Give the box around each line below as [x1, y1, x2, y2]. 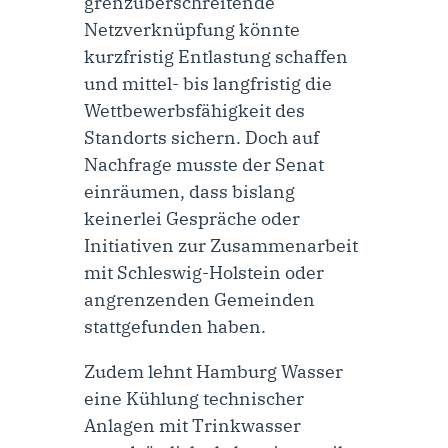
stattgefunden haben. [84, 314, 266, 338]
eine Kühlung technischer [84, 386, 304, 410]
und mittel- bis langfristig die [84, 71, 332, 95]
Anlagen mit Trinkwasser [84, 413, 301, 437]
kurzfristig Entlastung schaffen [84, 44, 348, 68]
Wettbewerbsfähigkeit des [84, 98, 305, 122]
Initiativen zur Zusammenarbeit [84, 233, 358, 257]
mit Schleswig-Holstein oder [84, 260, 324, 284]
